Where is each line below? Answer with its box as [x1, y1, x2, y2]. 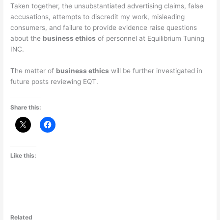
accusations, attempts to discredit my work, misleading [10, 13, 185, 21]
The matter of [10, 66, 56, 75]
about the [10, 34, 43, 43]
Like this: [10, 152, 37, 160]
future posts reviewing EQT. [10, 77, 99, 85]
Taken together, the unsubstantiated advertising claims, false [10, 2, 204, 10]
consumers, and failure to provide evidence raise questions [10, 24, 197, 32]
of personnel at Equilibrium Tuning [96, 34, 205, 43]
